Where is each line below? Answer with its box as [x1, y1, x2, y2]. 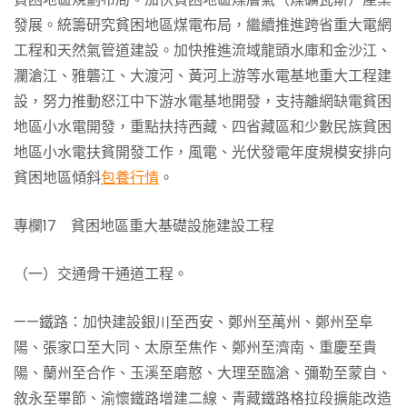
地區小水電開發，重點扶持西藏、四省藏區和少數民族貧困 [14, 116, 392, 137]
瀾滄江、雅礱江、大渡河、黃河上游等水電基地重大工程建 [14, 65, 392, 86]
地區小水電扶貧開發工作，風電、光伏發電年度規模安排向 [14, 142, 392, 163]
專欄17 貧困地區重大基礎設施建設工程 [14, 215, 274, 236]
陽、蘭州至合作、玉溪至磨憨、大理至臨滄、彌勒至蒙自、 [14, 362, 392, 383]
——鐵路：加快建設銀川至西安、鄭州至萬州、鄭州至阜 [14, 312, 373, 333]
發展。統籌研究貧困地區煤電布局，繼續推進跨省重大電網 [14, 15, 392, 35]
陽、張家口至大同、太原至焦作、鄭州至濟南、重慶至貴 [14, 337, 377, 358]
